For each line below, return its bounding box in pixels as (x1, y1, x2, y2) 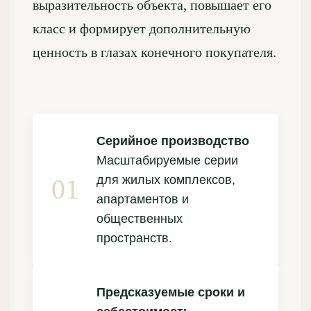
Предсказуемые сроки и (96, 285, 245, 299)
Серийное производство (96, 133, 249, 148)
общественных (96, 211, 183, 226)
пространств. (96, 230, 172, 245)
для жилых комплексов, (96, 172, 235, 187)
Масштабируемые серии (96, 153, 238, 167)
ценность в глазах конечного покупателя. (33, 44, 276, 60)
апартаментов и (96, 192, 189, 206)
